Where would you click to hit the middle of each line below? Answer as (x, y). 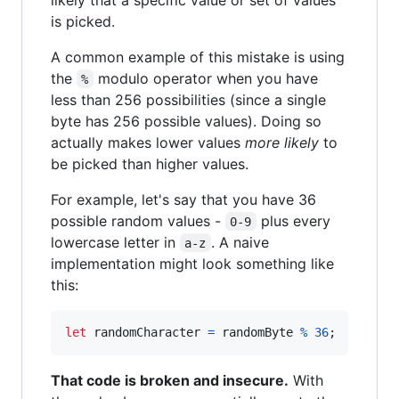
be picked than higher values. (150, 163)
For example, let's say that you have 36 (183, 199)
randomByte (257, 332)
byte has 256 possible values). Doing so (186, 121)
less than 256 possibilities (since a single (188, 99)
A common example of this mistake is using (198, 57)
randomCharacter (147, 332)
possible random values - (138, 220)
